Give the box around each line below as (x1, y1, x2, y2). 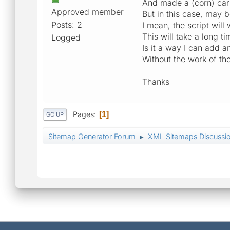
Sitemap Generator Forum (48, 132, 136, 141)
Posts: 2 (51, 19, 82, 30)
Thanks (142, 76, 169, 87)
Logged (51, 32, 81, 43)
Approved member (51, 6, 124, 17)
